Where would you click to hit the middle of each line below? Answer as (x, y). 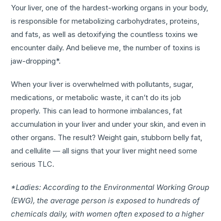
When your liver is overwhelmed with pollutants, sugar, (102, 84)
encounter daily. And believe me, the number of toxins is (106, 47)
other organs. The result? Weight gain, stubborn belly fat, (107, 137)
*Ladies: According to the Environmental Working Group (110, 187)
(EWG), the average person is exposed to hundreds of (106, 200)
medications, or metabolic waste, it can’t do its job (96, 97)
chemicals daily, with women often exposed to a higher (108, 214)
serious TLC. (33, 164)
